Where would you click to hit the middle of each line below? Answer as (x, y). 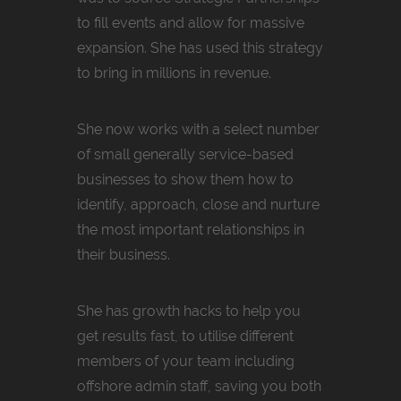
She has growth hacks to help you (189, 311)
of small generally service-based (185, 154)
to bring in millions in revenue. (174, 73)
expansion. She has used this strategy (200, 47)
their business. (124, 254)
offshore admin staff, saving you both (199, 386)
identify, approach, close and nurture (198, 204)
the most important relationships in (191, 229)
